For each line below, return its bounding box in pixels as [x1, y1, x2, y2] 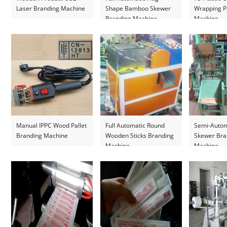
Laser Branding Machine [16, 4, 86, 13]
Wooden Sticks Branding [105, 131, 174, 140]
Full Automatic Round [105, 121, 165, 130]
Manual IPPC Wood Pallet [16, 121, 87, 130]
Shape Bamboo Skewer [105, 4, 171, 13]
